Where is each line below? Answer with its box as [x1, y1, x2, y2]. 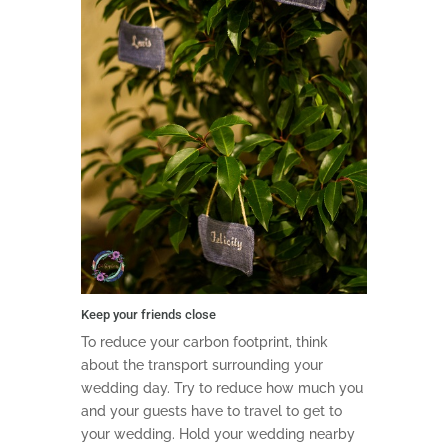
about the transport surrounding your [80, 356, 323, 373]
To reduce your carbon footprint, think [80, 333, 328, 350]
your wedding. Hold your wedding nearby [80, 425, 355, 442]
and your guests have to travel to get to [80, 402, 342, 419]
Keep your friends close [80, 306, 216, 322]
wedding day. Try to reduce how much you [80, 379, 363, 396]
